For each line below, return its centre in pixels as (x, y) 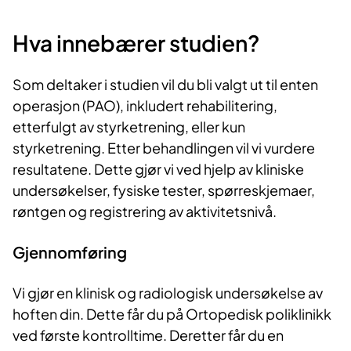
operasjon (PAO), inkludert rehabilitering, (145, 106)
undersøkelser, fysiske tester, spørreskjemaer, (164, 190)
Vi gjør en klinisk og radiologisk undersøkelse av (168, 293)
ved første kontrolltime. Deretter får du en (148, 335)
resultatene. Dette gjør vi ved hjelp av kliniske (158, 169)
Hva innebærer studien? (136, 42)
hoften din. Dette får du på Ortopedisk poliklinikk (172, 314)
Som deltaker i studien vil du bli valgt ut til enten (165, 85)
